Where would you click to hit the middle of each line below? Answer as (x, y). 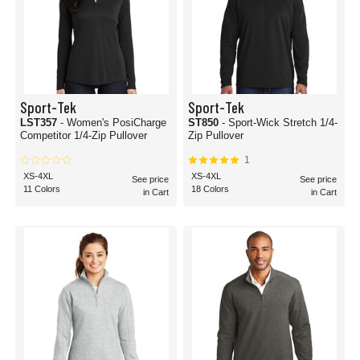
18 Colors (210, 189)
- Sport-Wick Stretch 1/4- (252, 123)
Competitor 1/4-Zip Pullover (110, 135)
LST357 (40, 123)
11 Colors (42, 189)
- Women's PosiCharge (113, 123)
